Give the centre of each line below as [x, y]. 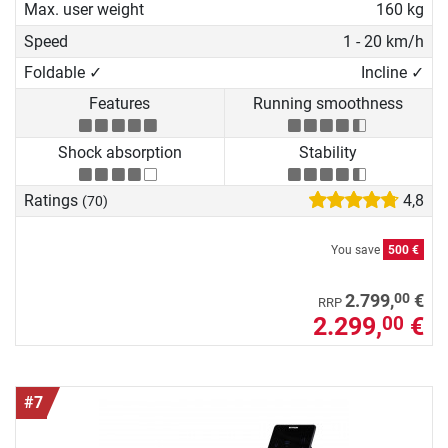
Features [120, 104]
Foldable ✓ [63, 73]
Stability [328, 152]
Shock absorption [119, 152]
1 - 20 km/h [383, 41]
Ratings [53, 201]
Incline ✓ [392, 73]
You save [357, 250]
